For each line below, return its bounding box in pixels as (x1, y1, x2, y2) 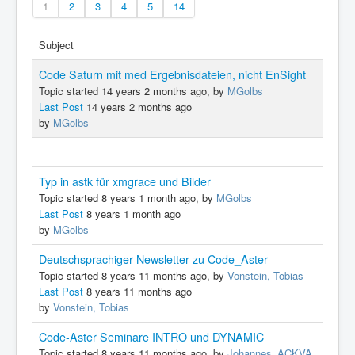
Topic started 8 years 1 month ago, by (39, 189, 216, 205)
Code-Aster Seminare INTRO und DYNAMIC (39, 328, 264, 345)
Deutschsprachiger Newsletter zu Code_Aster (39, 250, 268, 267)
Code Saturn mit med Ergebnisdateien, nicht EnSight (39, 66, 306, 82)
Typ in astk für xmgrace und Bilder (39, 173, 211, 189)
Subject (39, 36, 74, 52)
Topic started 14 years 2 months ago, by (39, 82, 227, 98)
